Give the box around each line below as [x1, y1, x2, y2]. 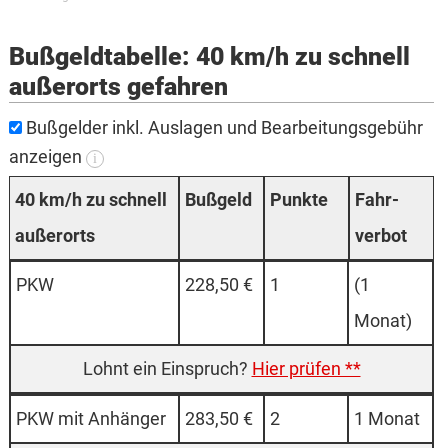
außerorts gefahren [8, 72, 228, 102]
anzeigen [8, 146, 86, 168]
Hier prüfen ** [251, 358, 361, 380]
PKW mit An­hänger [15, 408, 166, 430]
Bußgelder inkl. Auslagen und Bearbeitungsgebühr [21, 117, 423, 139]
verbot [355, 225, 408, 247]
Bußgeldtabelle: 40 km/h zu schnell [8, 42, 410, 72]
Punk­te [270, 189, 328, 211]
